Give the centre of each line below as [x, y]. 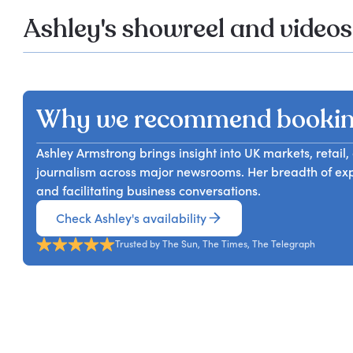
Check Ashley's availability [131, 218]
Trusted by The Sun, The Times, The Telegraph [215, 244]
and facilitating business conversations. [148, 191]
